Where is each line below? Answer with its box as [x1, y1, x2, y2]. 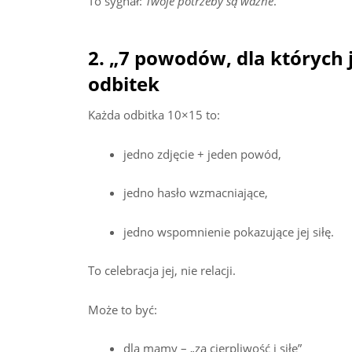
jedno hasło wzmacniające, [123, 185, 268, 201]
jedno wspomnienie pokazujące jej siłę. [123, 223, 334, 240]
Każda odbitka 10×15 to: [88, 107, 220, 123]
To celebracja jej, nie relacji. [88, 262, 236, 279]
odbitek [88, 71, 159, 97]
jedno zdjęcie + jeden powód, [123, 145, 281, 162]
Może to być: [88, 301, 157, 317]
